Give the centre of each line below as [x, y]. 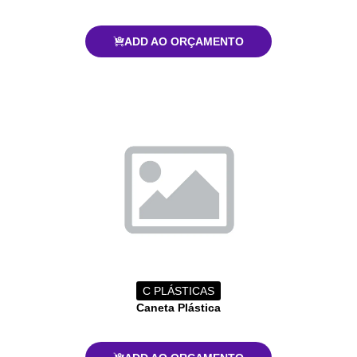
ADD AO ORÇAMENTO [184, 41]
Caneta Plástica [178, 307]
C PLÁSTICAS [178, 290]
